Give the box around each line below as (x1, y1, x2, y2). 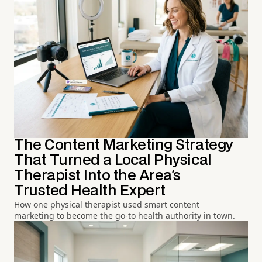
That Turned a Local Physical (14, 154, 212, 167)
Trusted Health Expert (14, 184, 166, 198)
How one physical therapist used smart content (14, 199, 199, 210)
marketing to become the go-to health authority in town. (14, 210, 235, 221)
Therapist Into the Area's (14, 169, 181, 182)
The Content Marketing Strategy (14, 139, 233, 152)
